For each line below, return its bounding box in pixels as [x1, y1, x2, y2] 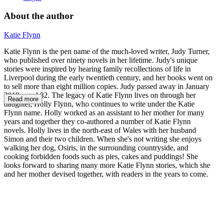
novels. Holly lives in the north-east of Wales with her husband [4, 126, 196, 135]
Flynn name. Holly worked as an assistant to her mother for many [4, 109, 204, 117]
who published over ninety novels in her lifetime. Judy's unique [4, 56, 198, 65]
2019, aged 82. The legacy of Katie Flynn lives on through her [4, 91, 196, 100]
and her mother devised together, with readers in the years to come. [4, 170, 208, 179]
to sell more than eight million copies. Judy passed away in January [4, 82, 209, 91]
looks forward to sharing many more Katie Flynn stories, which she [4, 161, 210, 170]
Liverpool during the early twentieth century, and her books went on [4, 73, 213, 82]
